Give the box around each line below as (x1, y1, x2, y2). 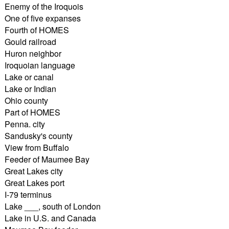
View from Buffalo (4, 141, 69, 153)
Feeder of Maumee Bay (4, 153, 89, 165)
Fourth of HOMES (4, 24, 69, 36)
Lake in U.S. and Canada (4, 212, 96, 224)
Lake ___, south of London (4, 200, 101, 212)
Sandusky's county (4, 129, 73, 142)
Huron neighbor (4, 47, 61, 59)
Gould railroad (4, 35, 56, 48)
